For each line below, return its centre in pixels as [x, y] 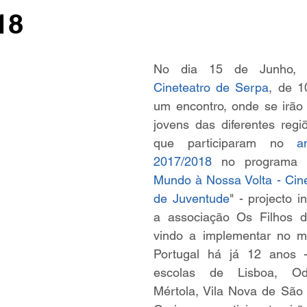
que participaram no [225, 143]
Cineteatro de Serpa [211, 87]
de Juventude [192, 198]
